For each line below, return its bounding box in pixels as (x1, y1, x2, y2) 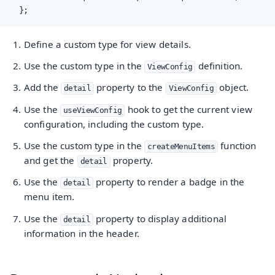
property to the (94, 81, 166, 94)
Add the (23, 81, 61, 94)
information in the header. (23, 227, 139, 239)
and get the (23, 154, 77, 167)
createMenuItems (147, 142, 215, 152)
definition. (195, 59, 243, 72)
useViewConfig (63, 105, 122, 115)
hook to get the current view (125, 103, 253, 115)
